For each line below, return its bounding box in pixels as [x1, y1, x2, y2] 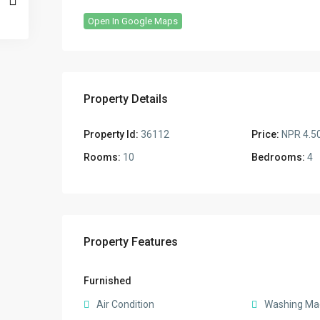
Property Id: [84, 128, 139, 140]
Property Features [84, 234, 178, 249]
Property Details [84, 91, 168, 106]
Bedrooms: [251, 151, 305, 163]
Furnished [84, 274, 131, 286]
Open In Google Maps [88, 15, 178, 26]
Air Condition [96, 298, 154, 310]
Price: [251, 128, 279, 140]
